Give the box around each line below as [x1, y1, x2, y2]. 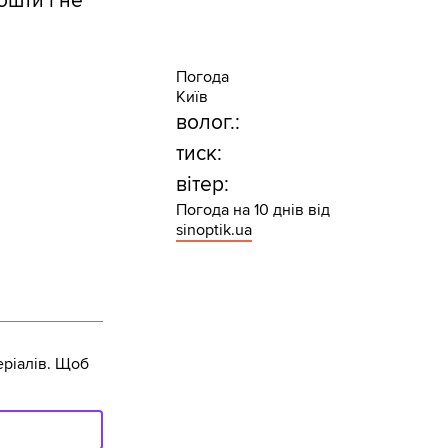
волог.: [175, 110, 240, 136]
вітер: [175, 172, 229, 198]
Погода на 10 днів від [175, 200, 330, 221]
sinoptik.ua [175, 220, 252, 241]
